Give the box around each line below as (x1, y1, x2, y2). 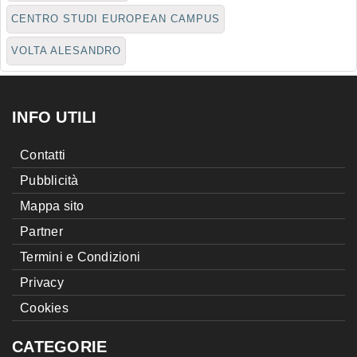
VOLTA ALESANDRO (11, 45, 121, 57)
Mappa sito (20, 199, 84, 214)
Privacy (20, 276, 64, 290)
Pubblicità (20, 174, 79, 188)
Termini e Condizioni (20, 250, 140, 265)
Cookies (20, 301, 69, 316)
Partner (20, 225, 63, 239)
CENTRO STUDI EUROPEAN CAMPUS (11, 13, 220, 25)
